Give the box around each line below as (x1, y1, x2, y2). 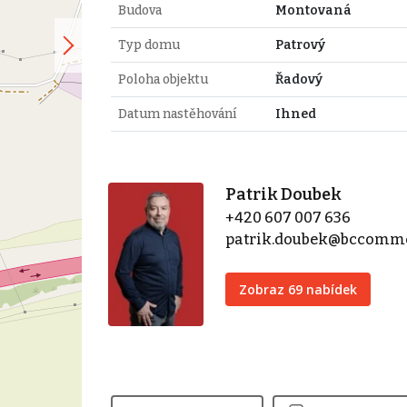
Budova (117, 2, 162, 18)
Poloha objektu (117, 71, 208, 87)
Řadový (274, 71, 323, 87)
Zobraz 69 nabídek (239, 280, 358, 298)
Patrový (274, 36, 325, 53)
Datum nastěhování (117, 105, 236, 122)
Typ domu (117, 36, 180, 53)
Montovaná (274, 2, 352, 18)
